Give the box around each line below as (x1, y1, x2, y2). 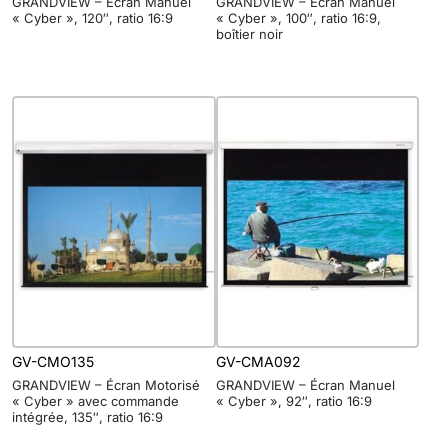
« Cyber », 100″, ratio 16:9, (215, 10, 381, 26)
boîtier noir (215, 26, 283, 42)
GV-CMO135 (12, 353, 94, 371)
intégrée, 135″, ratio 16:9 (12, 408, 163, 425)
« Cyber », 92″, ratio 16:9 (215, 392, 372, 409)
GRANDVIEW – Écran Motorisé (12, 376, 200, 393)
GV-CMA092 (215, 353, 301, 371)
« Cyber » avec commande (12, 392, 179, 409)
